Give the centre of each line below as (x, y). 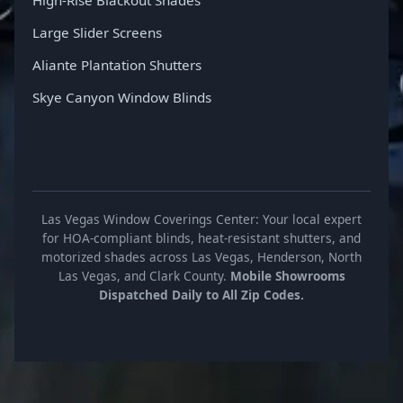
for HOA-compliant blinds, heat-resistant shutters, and (201, 237)
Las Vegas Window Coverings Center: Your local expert (201, 219)
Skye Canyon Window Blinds (122, 97)
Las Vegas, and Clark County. (144, 275)
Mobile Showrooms (287, 275)
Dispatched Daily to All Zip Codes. (201, 294)
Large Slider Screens (97, 32)
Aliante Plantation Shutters (117, 64)
